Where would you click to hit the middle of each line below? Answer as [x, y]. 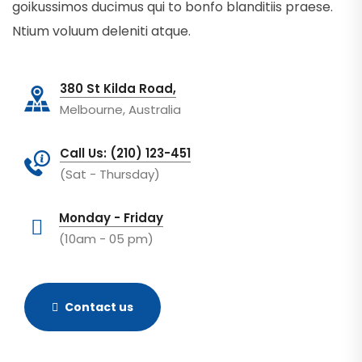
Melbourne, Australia [120, 109]
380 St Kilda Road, [118, 88]
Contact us [99, 307]
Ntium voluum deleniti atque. [101, 31]
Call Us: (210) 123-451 [125, 153]
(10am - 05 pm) [106, 239]
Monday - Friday [111, 218]
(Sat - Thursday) [110, 174]
